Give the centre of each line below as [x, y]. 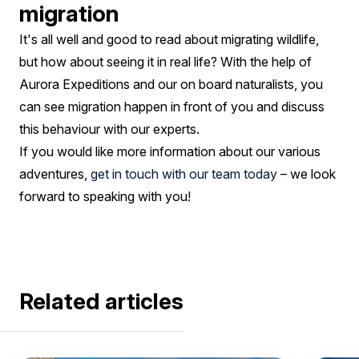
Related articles [101, 301]
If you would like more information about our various [170, 151]
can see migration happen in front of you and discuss [172, 107]
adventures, [55, 174]
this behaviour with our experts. [109, 129]
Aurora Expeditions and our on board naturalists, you [171, 84]
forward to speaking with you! [105, 196]
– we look [307, 174]
